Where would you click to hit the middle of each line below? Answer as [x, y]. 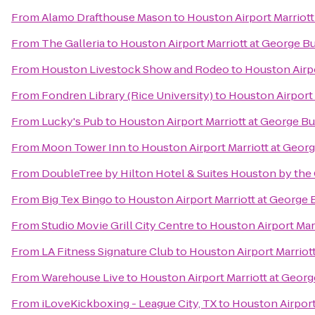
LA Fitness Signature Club [108, 251]
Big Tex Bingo [77, 199]
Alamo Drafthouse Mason [107, 17]
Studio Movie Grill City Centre [118, 225]
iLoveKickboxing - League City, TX [129, 303]
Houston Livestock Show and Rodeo [135, 69]
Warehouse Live [83, 277]
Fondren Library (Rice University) [127, 95]
